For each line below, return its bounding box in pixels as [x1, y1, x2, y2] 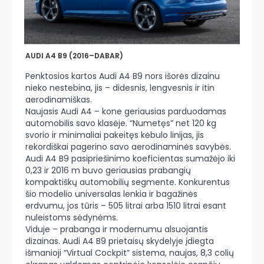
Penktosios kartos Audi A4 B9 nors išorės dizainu [25, 70, 220, 82]
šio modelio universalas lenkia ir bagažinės [25, 188, 197, 200]
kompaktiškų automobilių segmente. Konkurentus [25, 176, 230, 188]
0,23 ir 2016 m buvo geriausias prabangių [25, 164, 191, 176]
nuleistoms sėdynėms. [25, 212, 118, 223]
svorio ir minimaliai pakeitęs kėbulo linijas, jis [25, 129, 204, 141]
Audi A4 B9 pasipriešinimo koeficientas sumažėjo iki [25, 153, 235, 164]
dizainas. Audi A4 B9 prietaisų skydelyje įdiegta [25, 235, 214, 247]
